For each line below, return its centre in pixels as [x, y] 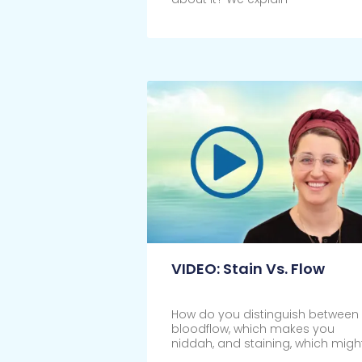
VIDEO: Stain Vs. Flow [248, 269]
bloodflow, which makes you [253, 329]
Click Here [200, 21]
